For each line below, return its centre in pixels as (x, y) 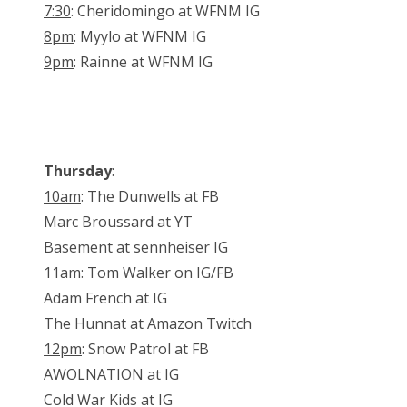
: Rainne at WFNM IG (143, 62)
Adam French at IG (105, 298)
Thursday (78, 171)
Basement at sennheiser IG (136, 248)
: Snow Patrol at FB (145, 349)
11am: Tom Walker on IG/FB (139, 273)
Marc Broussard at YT (118, 222)
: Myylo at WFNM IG (140, 37)
